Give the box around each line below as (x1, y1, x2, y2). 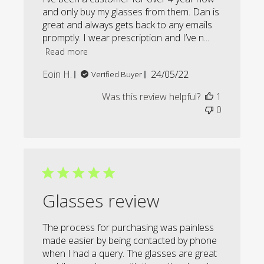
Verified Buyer (91, 69, 143, 80)
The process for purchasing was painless (42, 221, 214, 235)
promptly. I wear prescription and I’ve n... (42, 31, 210, 45)
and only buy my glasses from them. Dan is (42, 5, 220, 19)
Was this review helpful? (101, 90, 200, 104)
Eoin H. (42, 68, 72, 81)
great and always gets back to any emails (42, 18, 213, 32)
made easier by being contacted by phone (42, 234, 217, 247)
